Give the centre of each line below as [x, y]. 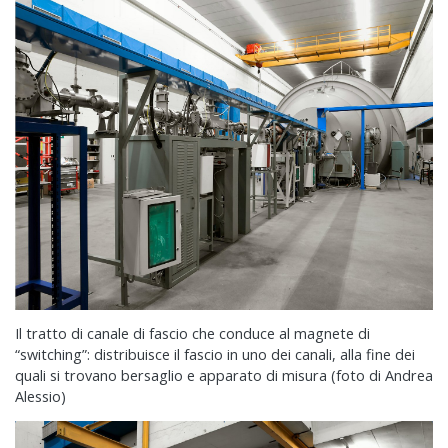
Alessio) [40, 397]
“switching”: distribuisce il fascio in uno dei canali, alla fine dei [215, 355]
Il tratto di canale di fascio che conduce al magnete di [192, 334]
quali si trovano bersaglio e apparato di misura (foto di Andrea [224, 376]
